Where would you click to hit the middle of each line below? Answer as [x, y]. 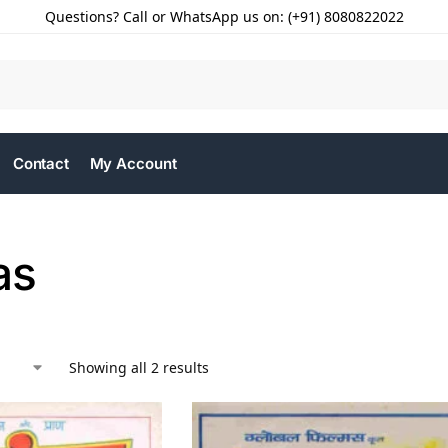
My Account [133, 163]
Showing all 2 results [139, 367]
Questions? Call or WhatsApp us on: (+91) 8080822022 [224, 16]
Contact [41, 163]
